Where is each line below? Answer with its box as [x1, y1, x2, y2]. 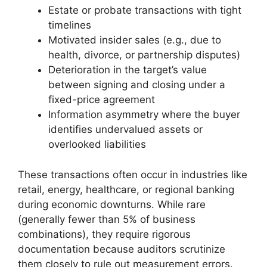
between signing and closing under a [48, 79, 225, 91]
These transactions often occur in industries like [18, 168, 247, 181]
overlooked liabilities [48, 138, 146, 150]
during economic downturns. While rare [18, 198, 206, 210]
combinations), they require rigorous [18, 228, 191, 240]
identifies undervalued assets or [48, 123, 203, 135]
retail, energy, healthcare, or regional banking [18, 183, 234, 195]
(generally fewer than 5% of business [18, 213, 195, 225]
